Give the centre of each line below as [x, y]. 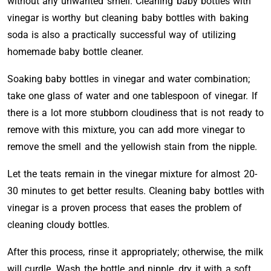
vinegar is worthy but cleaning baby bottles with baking [128, 18]
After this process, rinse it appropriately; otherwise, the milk [135, 252]
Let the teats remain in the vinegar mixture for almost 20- [132, 174]
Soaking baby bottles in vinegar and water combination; [129, 79]
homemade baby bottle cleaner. [75, 52]
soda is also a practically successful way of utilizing [121, 35]
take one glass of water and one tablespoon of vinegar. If [132, 96]
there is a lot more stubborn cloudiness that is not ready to [135, 113]
